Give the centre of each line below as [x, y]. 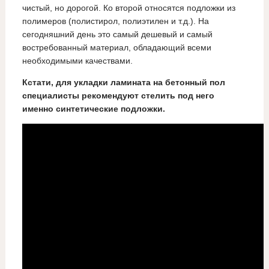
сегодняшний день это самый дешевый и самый [117, 35]
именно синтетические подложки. [93, 109]
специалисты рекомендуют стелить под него [118, 96]
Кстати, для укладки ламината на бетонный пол [123, 83]
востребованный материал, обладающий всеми [116, 48]
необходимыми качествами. [77, 61]
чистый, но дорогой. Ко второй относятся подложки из [128, 8]
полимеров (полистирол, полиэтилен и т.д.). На [115, 21]
